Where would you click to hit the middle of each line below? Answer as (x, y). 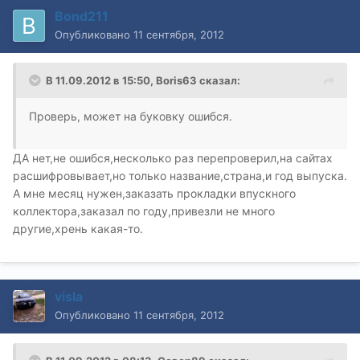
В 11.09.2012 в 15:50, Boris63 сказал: (143, 81)
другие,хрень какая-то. (78, 229)
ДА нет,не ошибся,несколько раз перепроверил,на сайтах (173, 158)
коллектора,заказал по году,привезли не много (144, 211)
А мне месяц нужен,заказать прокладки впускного (154, 194)
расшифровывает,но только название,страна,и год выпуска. (180, 176)
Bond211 (82, 16)
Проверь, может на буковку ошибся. (131, 117)
